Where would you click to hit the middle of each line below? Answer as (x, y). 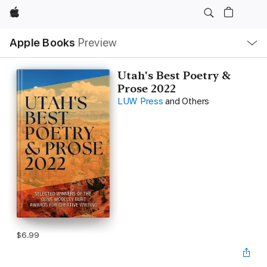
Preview (97, 43)
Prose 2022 (146, 89)
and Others (187, 101)
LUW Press (140, 101)
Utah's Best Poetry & (174, 75)
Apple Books (43, 43)
